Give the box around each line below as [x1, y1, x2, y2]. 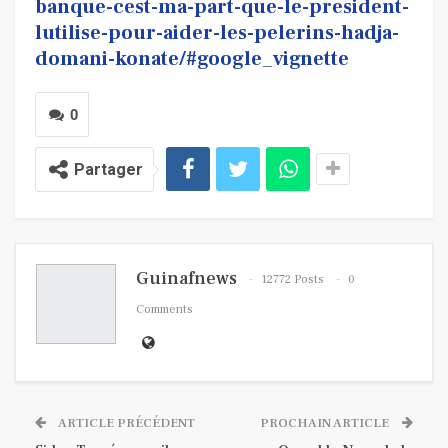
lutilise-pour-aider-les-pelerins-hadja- [35, 20, 399, 47]
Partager [74, 160, 143, 180]
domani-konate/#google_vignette [35, 46, 349, 73]
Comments [136, 302, 193, 318]
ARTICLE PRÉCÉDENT [56, 415, 195, 432]
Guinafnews [136, 267, 237, 291]
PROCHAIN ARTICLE [260, 415, 392, 432]
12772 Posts [261, 272, 324, 288]
